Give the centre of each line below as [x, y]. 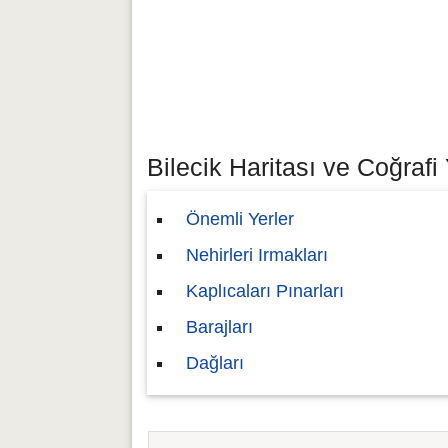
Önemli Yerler [240, 219]
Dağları [215, 363]
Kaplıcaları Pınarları [265, 291]
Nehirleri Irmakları [257, 255]
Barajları [219, 327]
